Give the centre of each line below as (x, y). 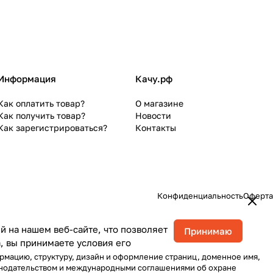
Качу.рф (154, 79)
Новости (153, 116)
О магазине (159, 104)
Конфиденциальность (200, 196)
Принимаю (208, 231)
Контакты (156, 128)
